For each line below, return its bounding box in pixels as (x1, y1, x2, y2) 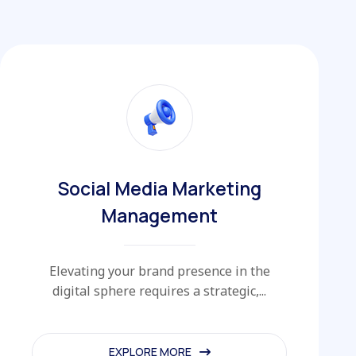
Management (101, 202, 219, 228)
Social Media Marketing (57, 175, 261, 201)
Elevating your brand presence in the (48, 261, 270, 280)
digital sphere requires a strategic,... (52, 281, 267, 300)
